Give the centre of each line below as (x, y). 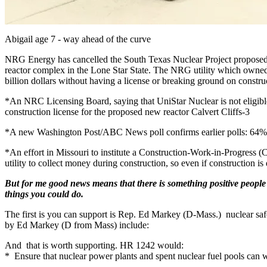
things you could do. (44, 194)
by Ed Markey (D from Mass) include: (77, 225)
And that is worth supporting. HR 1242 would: (94, 245)
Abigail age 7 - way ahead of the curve (78, 39)
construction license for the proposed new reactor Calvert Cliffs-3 (127, 111)
